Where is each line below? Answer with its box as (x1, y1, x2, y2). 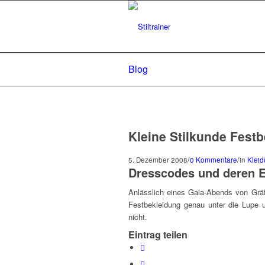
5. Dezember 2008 (128, 155, 188, 164)
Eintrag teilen (128, 228, 188, 242)
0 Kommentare (190, 155, 237, 164)
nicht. (128, 211, 147, 223)
